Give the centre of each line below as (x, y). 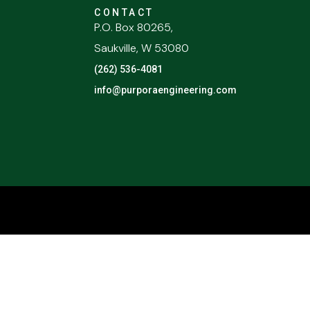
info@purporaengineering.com (165, 90)
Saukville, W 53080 (142, 48)
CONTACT (124, 12)
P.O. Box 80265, (134, 27)
